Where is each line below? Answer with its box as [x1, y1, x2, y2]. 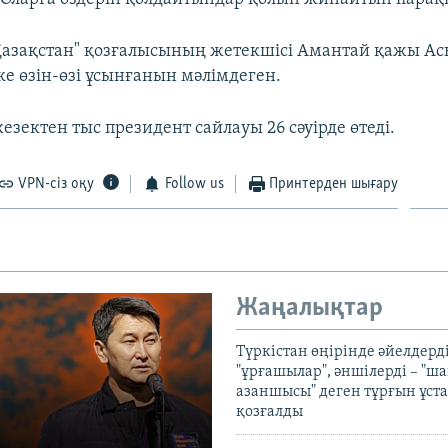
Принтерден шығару [269, 175, 399, 192]
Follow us [164, 175, 224, 192]
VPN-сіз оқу [18, 175, 95, 192]
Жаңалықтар [236, 294, 383, 322]
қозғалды [236, 404, 303, 421]
